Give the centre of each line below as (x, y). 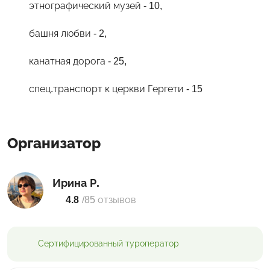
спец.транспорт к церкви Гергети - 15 (116, 89)
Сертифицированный (82, 244)
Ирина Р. (76, 183)
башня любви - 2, (68, 33)
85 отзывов (110, 199)
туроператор (152, 244)
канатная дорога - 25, (78, 61)
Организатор (54, 143)
